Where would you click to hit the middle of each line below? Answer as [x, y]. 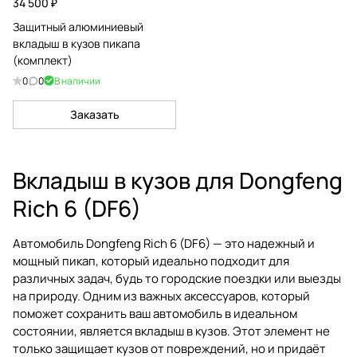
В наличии [77, 80]
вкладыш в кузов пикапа [76, 43]
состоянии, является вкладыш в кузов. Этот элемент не [171, 331]
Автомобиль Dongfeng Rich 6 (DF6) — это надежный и [164, 243]
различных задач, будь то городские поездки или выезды [177, 278]
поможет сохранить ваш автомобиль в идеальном [155, 313]
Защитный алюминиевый [78, 26]
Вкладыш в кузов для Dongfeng [178, 180]
